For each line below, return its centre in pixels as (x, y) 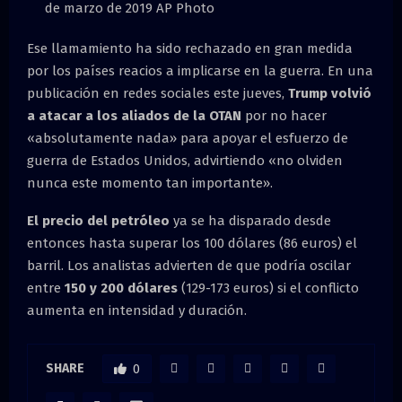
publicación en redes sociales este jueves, (157, 93)
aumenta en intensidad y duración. (137, 310)
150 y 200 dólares (121, 288)
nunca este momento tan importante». (150, 183)
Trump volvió (330, 93)
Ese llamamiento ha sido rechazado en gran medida (190, 48)
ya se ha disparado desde (250, 220)
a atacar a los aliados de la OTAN (134, 115)
